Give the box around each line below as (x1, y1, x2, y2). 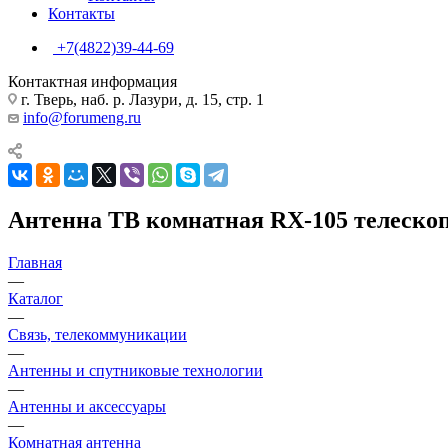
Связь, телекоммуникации (8, 325, 187, 343)
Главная (8, 253, 62, 271)
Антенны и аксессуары (8, 397, 166, 415)
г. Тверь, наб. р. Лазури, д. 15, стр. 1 (17, 90, 264, 108)
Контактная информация (8, 72, 177, 90)
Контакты (48, 4, 115, 22)
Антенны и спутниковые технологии (8, 361, 263, 379)
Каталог (8, 289, 63, 307)
